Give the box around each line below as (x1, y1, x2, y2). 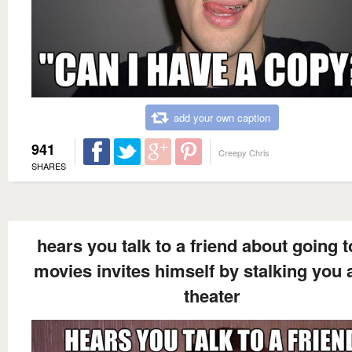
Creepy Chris (218, 146, 269, 159)
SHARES (31, 159, 66, 173)
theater (184, 283, 240, 309)
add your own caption (174, 110, 270, 126)
